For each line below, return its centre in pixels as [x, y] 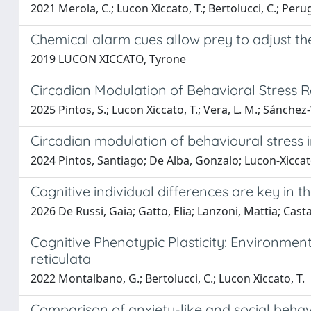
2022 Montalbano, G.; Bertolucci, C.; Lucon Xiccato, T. [168, 278]
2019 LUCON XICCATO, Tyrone [108, 59]
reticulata [61, 259]
